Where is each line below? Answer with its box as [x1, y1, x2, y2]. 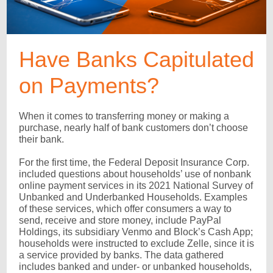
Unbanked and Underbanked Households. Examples [19, 192, 247, 202]
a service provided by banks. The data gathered [19, 250, 224, 260]
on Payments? [19, 73, 159, 98]
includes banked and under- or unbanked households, [19, 261, 252, 272]
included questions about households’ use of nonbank [19, 169, 251, 179]
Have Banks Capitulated [19, 47, 254, 72]
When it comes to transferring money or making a [19, 111, 229, 121]
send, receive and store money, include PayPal [19, 215, 221, 225]
